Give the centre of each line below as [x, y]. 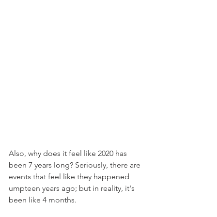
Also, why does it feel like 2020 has [69, 153]
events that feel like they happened [70, 177]
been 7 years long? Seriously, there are [76, 165]
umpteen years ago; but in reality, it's [73, 188]
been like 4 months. [43, 200]
